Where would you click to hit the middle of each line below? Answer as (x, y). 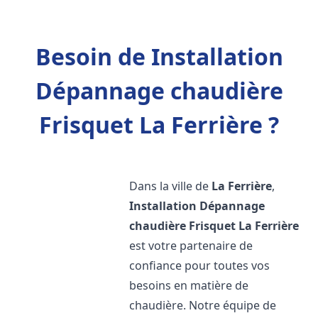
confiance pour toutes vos (200, 265)
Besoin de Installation (159, 56)
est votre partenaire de (191, 246)
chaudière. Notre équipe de (203, 305)
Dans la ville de (171, 186)
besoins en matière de (189, 285)
